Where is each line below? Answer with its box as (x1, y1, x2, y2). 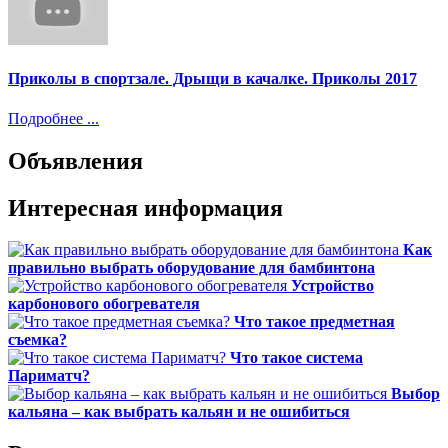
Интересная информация (8, 194, 283, 221)
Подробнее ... (8, 109, 99, 127)
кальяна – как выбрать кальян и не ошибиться (8, 403, 350, 421)
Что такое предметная (234, 313, 395, 331)
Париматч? (8, 367, 90, 385)
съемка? (8, 331, 67, 349)
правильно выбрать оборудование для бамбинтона (8, 259, 375, 277)
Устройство (291, 277, 374, 295)
